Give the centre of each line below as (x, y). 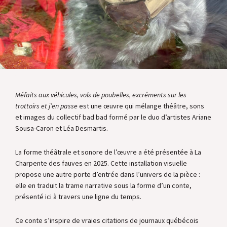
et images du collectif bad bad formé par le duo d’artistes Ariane (113, 117)
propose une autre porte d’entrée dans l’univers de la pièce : (108, 174)
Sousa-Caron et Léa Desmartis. (62, 128)
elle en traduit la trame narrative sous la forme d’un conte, (103, 185)
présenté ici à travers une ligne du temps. (78, 197)
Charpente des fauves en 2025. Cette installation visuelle (101, 163)
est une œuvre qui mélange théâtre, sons (141, 106)
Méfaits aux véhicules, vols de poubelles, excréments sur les (101, 95)
